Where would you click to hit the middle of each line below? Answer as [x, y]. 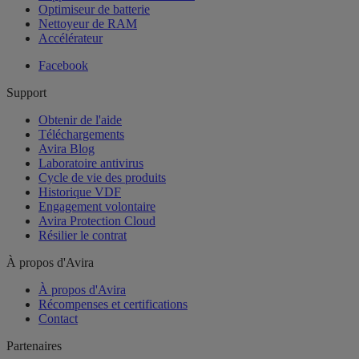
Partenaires [34, 345]
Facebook [63, 65]
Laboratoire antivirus [91, 163]
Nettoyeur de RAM [88, 23]
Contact [58, 318]
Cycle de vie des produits [102, 177]
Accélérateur [71, 38]
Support [26, 92]
